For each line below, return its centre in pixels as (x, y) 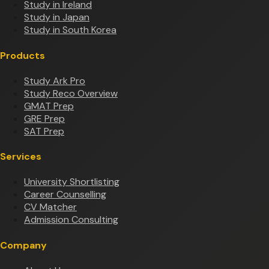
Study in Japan (57, 17)
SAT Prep (44, 131)
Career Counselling (65, 195)
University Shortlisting (72, 182)
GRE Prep (44, 118)
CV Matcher (50, 207)
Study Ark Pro (55, 80)
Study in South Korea (70, 30)
